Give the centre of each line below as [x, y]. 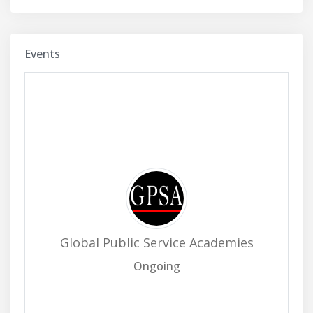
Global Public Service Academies [156, 242]
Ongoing [156, 266]
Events [42, 54]
